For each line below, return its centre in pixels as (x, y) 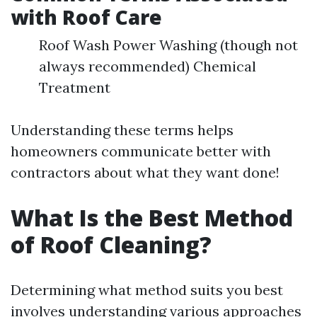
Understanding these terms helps (122, 130)
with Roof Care (86, 17)
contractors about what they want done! (145, 172)
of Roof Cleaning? (111, 244)
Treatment (75, 87)
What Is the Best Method (152, 218)
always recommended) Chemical (148, 66)
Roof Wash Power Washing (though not (168, 45)
